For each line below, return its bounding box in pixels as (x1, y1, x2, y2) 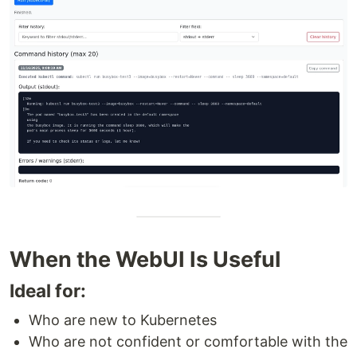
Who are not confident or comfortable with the (29, 332, 347, 350)
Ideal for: (10, 279, 86, 301)
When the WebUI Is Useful (10, 245, 280, 273)
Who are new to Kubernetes (29, 311, 217, 328)
